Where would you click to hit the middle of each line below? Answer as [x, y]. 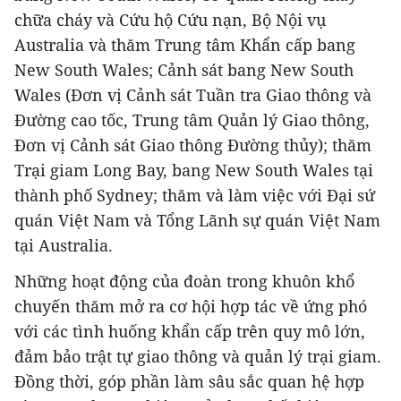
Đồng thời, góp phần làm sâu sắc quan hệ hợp [189, 382]
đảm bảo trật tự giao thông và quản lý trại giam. [198, 357]
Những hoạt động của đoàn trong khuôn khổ [184, 282]
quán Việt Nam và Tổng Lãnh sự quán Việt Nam [197, 221]
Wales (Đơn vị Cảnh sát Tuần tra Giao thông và [193, 95]
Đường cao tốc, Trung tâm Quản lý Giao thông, [192, 120]
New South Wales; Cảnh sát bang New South [184, 70]
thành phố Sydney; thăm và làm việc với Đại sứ [195, 196]
